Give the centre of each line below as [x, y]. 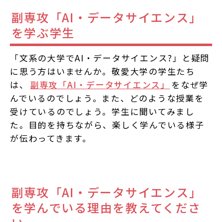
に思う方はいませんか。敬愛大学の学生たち [103, 71]
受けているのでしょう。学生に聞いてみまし [102, 111]
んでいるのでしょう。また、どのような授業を [107, 98]
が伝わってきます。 [51, 138]
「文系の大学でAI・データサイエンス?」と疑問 [110, 57]
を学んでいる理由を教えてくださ [106, 208]
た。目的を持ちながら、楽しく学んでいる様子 [107, 124]
